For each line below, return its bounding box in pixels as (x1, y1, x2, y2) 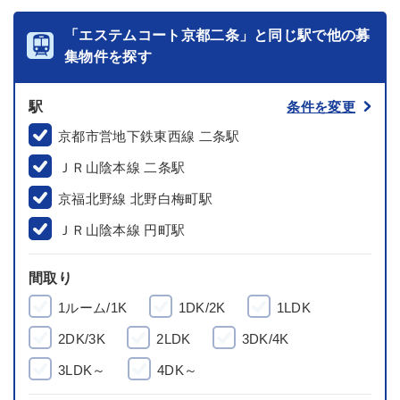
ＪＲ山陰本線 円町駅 (58, 222, 186, 237)
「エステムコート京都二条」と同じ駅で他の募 (64, 28, 371, 43)
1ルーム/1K (58, 300, 128, 315)
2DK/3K (58, 331, 105, 346)
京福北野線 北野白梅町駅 (58, 191, 212, 206)
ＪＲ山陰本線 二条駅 (58, 160, 186, 175)
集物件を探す (64, 49, 152, 64)
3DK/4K (241, 331, 289, 346)
